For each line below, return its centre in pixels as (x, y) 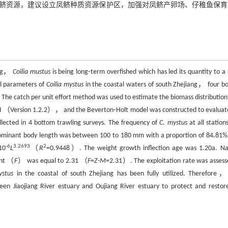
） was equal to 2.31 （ (52, 161)
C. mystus (173, 123)
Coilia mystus (65, 85)
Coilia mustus (32, 72)
